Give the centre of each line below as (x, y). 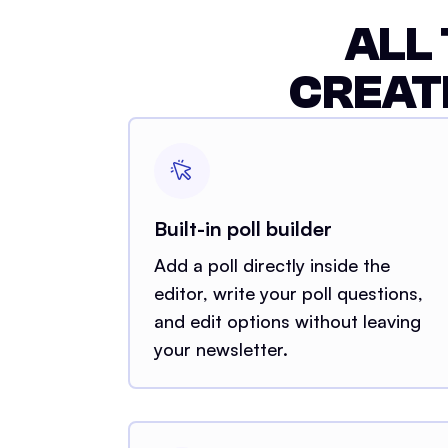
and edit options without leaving (287, 320)
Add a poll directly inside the (272, 264)
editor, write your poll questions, (288, 292)
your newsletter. (221, 348)
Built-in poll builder (243, 228)
